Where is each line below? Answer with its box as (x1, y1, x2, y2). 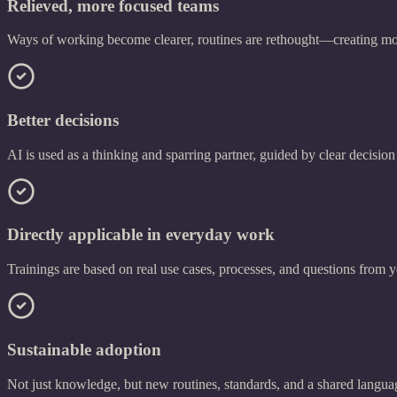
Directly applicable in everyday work (7, 225, 275, 245)
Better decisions (7, 111, 119, 130)
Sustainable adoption (7, 339, 161, 359)
